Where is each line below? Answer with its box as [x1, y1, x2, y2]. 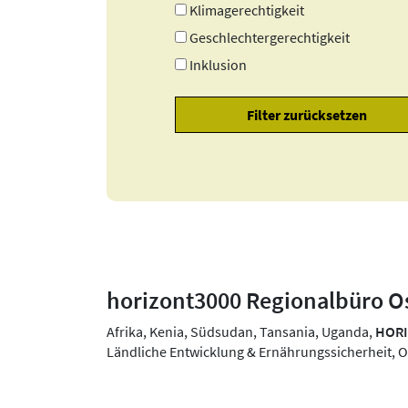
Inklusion [189, 55, 248, 74]
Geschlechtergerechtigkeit [189, 27, 351, 46]
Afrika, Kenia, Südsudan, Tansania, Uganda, [107, 322, 375, 342]
